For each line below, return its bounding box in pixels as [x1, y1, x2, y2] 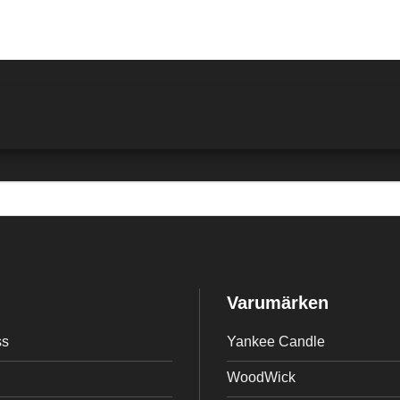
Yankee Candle [227, 333, 325, 349]
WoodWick [227, 369, 296, 385]
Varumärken [227, 292, 329, 312]
